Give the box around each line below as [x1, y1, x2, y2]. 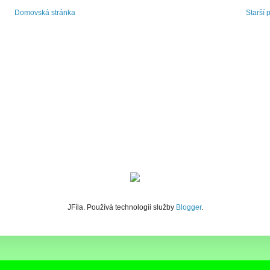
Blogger [175, 203, 201, 212]
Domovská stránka [14, 8, 75, 17]
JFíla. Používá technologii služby [67, 203, 176, 212]
